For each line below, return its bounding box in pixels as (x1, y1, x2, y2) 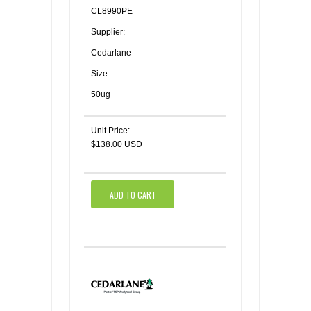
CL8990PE (91, 6, 133, 17)
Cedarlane (91, 48, 131, 58)
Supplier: (91, 27, 125, 37)
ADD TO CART (109, 188, 156, 201)
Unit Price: (91, 126, 130, 136)
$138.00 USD (91, 140, 142, 150)
